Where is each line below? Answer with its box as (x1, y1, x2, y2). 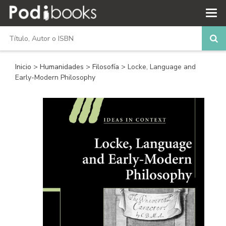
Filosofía (92, 62, 121, 72)
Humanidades (40, 62, 86, 72)
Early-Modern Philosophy (15, 73, 95, 82)
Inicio (15, 62, 31, 72)
